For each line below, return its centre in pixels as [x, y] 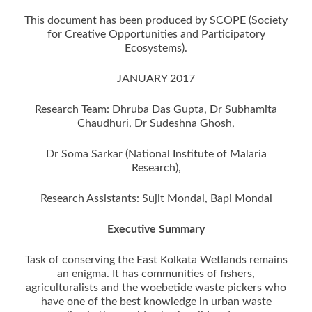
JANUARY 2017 [156, 78]
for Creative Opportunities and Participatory [156, 34]
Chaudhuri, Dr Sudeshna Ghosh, [156, 123]
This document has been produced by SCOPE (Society [156, 20]
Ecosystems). [156, 48]
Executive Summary [156, 229]
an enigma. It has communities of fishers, [156, 273]
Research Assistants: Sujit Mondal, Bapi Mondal [156, 198]
